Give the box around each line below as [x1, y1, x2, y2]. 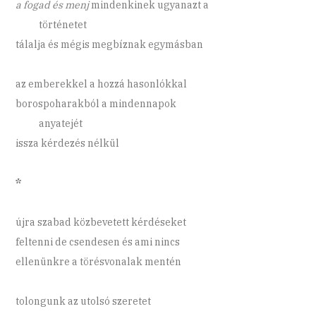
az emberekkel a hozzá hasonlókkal [16, 78, 188, 91]
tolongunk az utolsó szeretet [16, 295, 152, 308]
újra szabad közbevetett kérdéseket [16, 216, 187, 229]
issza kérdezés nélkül [16, 137, 120, 150]
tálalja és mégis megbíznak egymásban [16, 38, 204, 51]
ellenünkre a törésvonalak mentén [16, 255, 182, 269]
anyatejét [16, 117, 83, 130]
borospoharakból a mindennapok [16, 97, 177, 111]
